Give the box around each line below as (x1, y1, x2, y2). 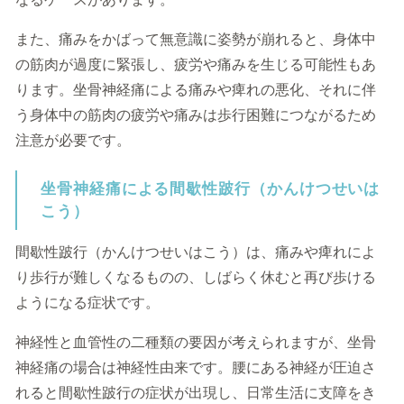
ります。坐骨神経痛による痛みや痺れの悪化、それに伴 (15, 80, 376, 99)
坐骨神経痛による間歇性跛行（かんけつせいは (41, 179, 381, 198)
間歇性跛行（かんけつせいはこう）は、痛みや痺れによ (15, 243, 376, 262)
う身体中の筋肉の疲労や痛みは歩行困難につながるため (15, 106, 376, 124)
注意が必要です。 (15, 131, 131, 150)
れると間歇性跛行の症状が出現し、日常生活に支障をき (15, 383, 376, 402)
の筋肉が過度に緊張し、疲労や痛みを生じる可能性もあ (15, 55, 376, 74)
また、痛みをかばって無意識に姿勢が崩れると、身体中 (15, 30, 376, 49)
